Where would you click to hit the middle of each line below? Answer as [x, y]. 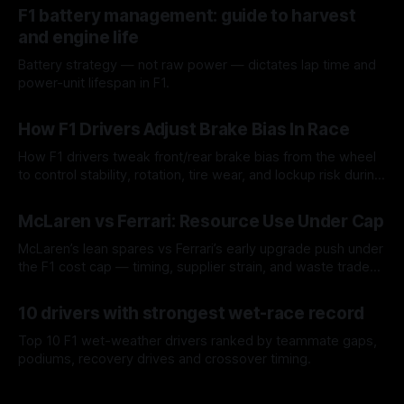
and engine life [79, 37]
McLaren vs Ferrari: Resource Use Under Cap [201, 221]
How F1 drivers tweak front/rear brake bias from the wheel [197, 156]
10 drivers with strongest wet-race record [192, 313]
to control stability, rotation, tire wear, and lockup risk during [200, 174]
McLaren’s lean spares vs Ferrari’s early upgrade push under [201, 248]
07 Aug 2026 [53, 294]
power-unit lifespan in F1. [94, 83]
